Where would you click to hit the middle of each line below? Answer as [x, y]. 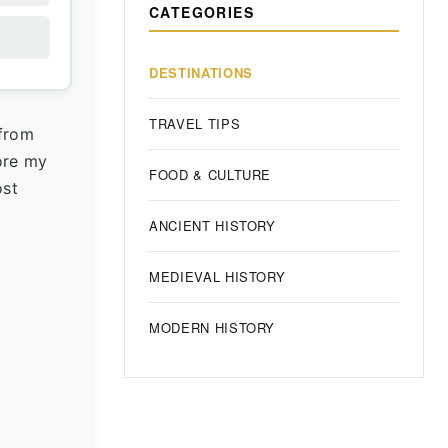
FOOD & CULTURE [210, 174]
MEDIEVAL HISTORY [217, 276]
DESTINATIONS [201, 72]
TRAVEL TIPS [195, 123]
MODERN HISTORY [212, 327]
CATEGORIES [201, 12]
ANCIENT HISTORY [212, 225]
